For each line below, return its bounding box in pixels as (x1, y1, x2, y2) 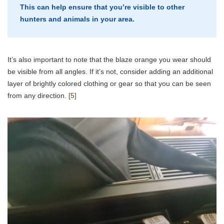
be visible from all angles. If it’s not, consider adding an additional (7, 67, 213, 76)
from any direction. (7, 91, 68, 100)
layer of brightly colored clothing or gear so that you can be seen (7, 79, 211, 88)
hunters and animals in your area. (20, 15, 134, 23)
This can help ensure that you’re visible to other (20, 3, 184, 11)
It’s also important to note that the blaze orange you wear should (7, 55, 211, 64)
